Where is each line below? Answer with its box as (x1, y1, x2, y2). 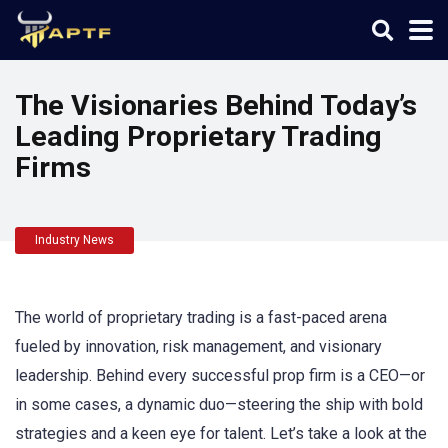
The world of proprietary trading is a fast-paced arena (15, 308, 387, 327)
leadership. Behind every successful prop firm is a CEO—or (15, 366, 425, 385)
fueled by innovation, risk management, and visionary (15, 337, 382, 356)
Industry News (35, 233, 114, 247)
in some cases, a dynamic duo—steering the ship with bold (15, 395, 423, 414)
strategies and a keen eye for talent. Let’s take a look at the (15, 424, 427, 443)
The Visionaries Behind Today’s (15, 89, 417, 122)
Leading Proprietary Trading (15, 120, 382, 153)
